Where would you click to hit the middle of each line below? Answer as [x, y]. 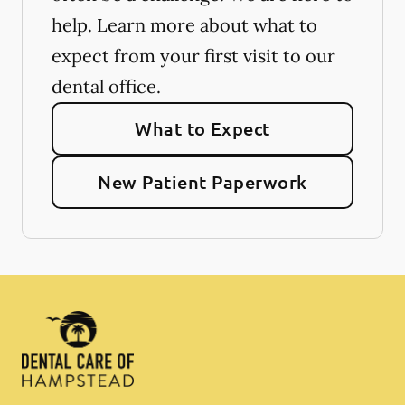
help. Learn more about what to [184, 25]
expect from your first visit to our [193, 56]
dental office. [106, 86]
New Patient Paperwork [202, 182]
